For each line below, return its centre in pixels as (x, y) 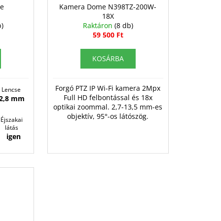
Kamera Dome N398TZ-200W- (108, 7)
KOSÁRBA (108, 59)
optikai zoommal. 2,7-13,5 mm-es (108, 107)
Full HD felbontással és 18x (108, 98)
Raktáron (98, 26)
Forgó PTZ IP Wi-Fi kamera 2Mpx (108, 88)
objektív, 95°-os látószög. (108, 116)
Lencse (12, 90)
